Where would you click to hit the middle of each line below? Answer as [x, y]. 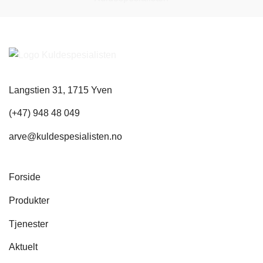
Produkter [29, 200]
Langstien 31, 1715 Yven [60, 90]
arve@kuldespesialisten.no [65, 136]
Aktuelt [23, 247]
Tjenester [28, 224]
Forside [25, 177]
